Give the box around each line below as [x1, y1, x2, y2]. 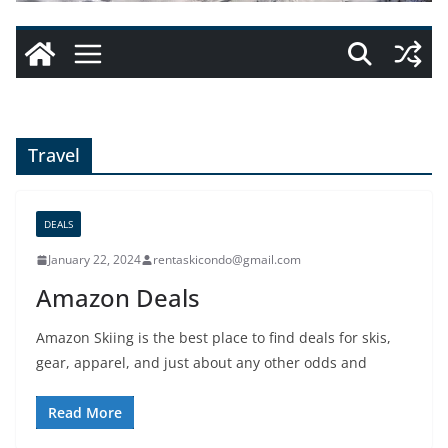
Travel [28, 143, 80, 167]
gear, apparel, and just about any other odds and [36, 353, 367, 372]
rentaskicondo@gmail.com [153, 251, 301, 268]
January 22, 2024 [48, 251, 141, 268]
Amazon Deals [36, 281, 200, 314]
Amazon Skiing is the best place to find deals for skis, [36, 328, 391, 347]
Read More [48, 403, 122, 422]
